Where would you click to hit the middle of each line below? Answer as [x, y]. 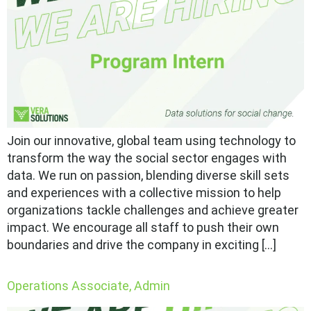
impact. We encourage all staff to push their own [143, 228]
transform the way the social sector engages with [147, 158]
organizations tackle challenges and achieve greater [153, 210]
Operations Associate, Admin [89, 286]
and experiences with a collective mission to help [144, 193]
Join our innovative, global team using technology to [151, 141]
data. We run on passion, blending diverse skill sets [148, 176]
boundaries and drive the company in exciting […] [142, 245]
